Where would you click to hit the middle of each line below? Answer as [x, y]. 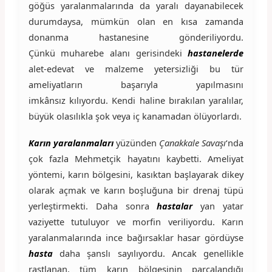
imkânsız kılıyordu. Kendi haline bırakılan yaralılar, [136, 100]
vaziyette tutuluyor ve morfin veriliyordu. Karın [136, 221]
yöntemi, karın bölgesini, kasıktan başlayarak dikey [136, 174]
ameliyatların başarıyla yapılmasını [136, 84]
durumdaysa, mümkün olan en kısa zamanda [136, 21]
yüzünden [136, 142]
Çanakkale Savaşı [193, 142]
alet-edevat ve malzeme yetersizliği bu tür [136, 68]
